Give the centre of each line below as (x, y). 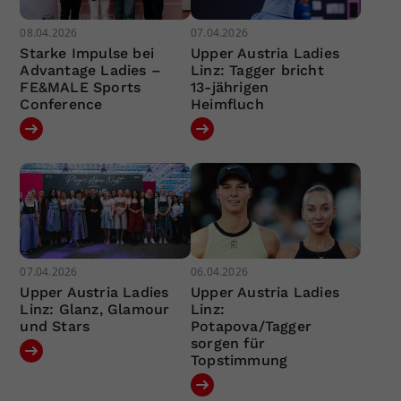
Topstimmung (239, 361)
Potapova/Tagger (251, 327)
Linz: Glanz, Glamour (95, 310)
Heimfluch (227, 104)
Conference (61, 104)
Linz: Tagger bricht (257, 70)
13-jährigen (230, 87)
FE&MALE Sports (81, 87)
